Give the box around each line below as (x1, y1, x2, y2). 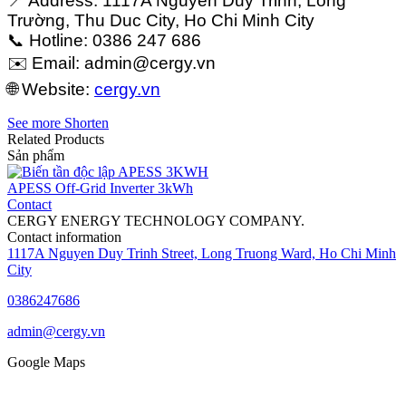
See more (7, 114, 61, 130)
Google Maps (7, 353, 85, 370)
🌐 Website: (7, 79, 94, 99)
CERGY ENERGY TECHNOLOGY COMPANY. (7, 212, 304, 228)
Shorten (61, 114, 109, 130)
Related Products (7, 130, 104, 147)
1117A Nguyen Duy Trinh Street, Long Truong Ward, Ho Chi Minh (7, 245, 396, 261)
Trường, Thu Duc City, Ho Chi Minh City (7, 10, 314, 30)
